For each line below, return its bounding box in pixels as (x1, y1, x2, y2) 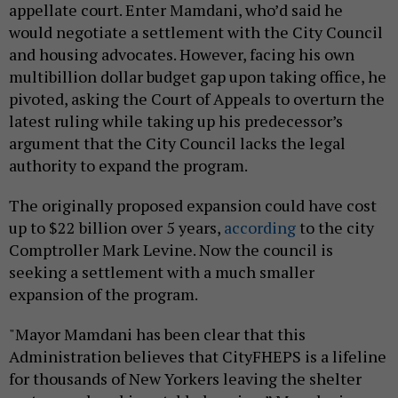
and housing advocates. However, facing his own (9, 44, 354, 66)
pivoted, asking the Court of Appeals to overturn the (9, 88, 385, 110)
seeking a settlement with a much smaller (9, 261, 314, 283)
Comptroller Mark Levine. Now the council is (9, 239, 333, 261)
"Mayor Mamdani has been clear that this (9, 323, 306, 346)
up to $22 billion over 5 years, (9, 217, 224, 239)
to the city (296, 217, 374, 239)
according (224, 217, 296, 239)
